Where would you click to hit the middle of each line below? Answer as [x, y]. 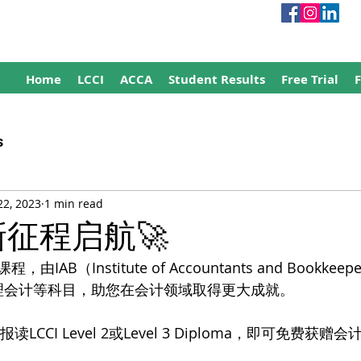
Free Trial [310, 79]
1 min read [74, 204]
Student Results [217, 79]
